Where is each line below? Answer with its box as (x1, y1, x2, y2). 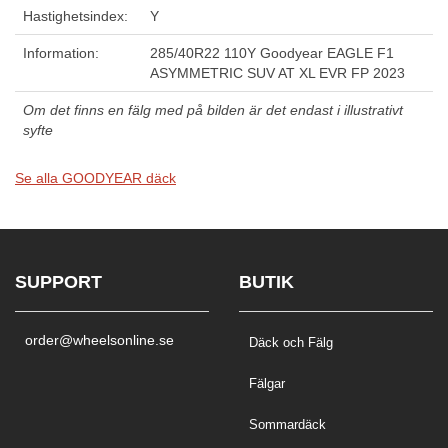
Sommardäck (249, 417, 326, 433)
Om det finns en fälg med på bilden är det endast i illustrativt (23, 102, 403, 119)
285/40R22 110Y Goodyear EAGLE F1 (150, 45, 394, 62)
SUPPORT (15, 272, 102, 293)
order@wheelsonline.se (25, 332, 174, 349)
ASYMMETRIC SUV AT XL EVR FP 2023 (150, 65, 405, 82)
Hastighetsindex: (23, 8, 128, 25)
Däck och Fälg (249, 335, 333, 351)
